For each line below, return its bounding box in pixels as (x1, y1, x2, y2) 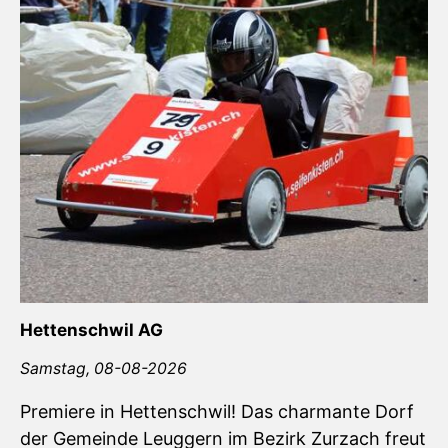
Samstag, (20, 359, 94, 379)
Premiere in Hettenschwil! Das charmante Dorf (20, 401, 414, 423)
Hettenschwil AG (20, 319, 163, 341)
